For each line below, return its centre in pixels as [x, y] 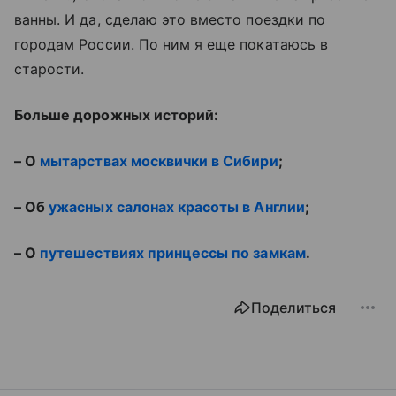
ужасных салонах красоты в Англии [177, 206]
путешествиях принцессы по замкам [173, 252]
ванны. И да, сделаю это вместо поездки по [170, 19]
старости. [49, 69]
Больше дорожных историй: [118, 114]
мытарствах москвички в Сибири [159, 160]
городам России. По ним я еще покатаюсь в [171, 44]
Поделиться [293, 307]
